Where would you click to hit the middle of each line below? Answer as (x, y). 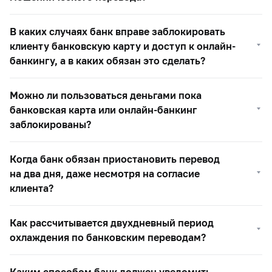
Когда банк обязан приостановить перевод (115, 159)
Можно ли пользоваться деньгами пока (106, 95)
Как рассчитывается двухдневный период (112, 223)
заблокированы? (50, 124)
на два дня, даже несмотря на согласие (105, 173)
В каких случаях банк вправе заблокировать (117, 31)
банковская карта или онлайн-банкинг (103, 110)
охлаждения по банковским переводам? (108, 237)
